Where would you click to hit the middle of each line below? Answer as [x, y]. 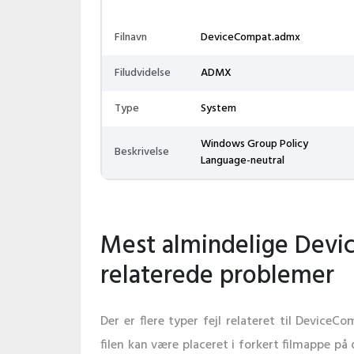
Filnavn [131, 38]
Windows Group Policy [254, 144]
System [218, 109]
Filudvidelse [143, 73]
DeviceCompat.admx [250, 38]
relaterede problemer [217, 276]
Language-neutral [243, 161]
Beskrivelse [142, 152]
